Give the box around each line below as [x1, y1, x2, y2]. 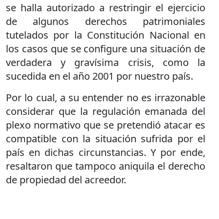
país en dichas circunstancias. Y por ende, [6, 146, 205, 159]
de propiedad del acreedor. [6, 173, 126, 186]
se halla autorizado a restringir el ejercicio [6, 1, 205, 14]
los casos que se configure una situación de [6, 42, 205, 55]
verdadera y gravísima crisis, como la [6, 56, 205, 69]
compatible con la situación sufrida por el [6, 132, 205, 145]
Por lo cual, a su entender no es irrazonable [6, 91, 205, 104]
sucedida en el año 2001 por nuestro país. [6, 69, 193, 83]
